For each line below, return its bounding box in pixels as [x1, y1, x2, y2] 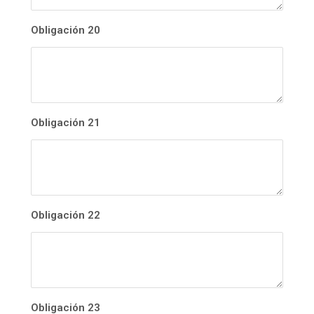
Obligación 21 [31, 116, 100, 130]
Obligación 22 [31, 209, 100, 222]
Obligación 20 [31, 24, 100, 37]
